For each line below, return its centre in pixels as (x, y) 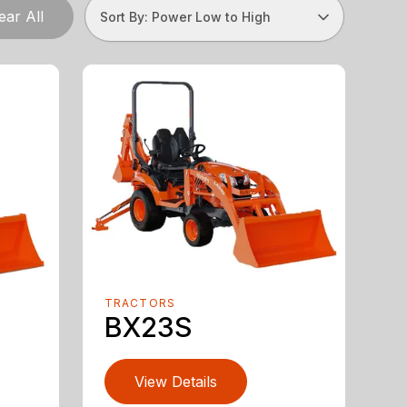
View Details (175, 382)
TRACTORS (140, 303)
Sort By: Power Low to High (185, 16)
